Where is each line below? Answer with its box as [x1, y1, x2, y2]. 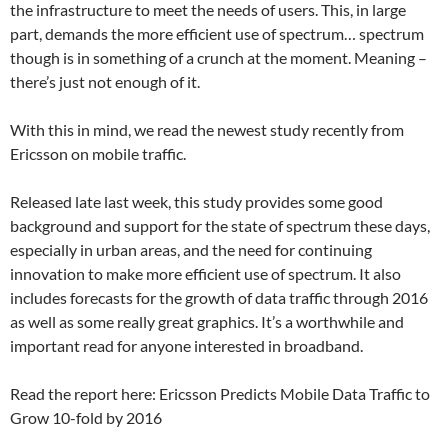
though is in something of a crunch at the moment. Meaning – [10, 48, 427, 68]
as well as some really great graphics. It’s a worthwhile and [10, 312, 404, 332]
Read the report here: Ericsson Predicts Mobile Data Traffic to [10, 384, 430, 404]
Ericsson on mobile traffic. [10, 144, 186, 164]
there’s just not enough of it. [10, 72, 200, 92]
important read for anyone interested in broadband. [10, 336, 363, 356]
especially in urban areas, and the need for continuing [10, 240, 372, 260]
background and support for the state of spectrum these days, [10, 216, 430, 236]
